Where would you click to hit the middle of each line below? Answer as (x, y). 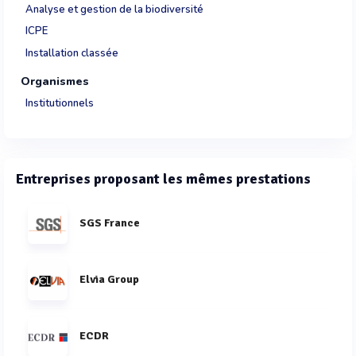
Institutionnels (60, 104)
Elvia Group (109, 279)
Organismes (55, 82)
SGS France (110, 222)
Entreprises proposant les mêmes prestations (163, 178)
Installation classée (72, 53)
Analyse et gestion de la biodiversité (114, 9)
